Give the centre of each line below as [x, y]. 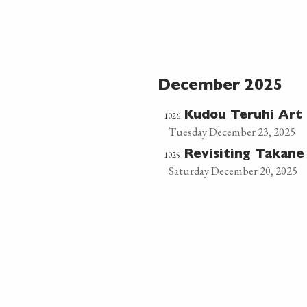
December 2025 [220, 87]
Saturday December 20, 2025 [233, 171]
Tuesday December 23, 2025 [232, 132]
